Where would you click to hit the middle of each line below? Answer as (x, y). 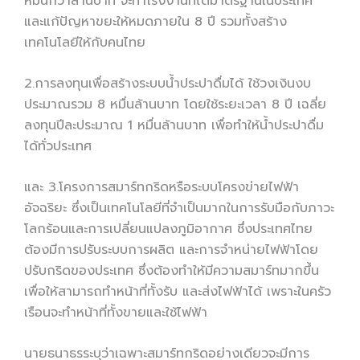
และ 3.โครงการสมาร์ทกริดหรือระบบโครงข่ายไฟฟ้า (162, 187)
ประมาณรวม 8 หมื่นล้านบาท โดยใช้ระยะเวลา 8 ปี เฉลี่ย (175, 104)
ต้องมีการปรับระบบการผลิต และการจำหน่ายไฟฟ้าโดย (171, 250)
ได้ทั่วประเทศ (58, 146)
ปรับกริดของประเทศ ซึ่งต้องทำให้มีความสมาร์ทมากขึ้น (172, 270)
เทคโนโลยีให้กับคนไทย (85, 42)
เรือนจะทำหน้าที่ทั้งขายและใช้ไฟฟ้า (116, 312)
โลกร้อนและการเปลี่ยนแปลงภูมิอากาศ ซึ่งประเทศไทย (168, 229)
